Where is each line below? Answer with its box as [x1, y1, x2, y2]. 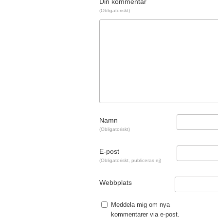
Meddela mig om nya [111, 200, 170, 208]
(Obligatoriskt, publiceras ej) [99, 157, 161, 163]
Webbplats [99, 178, 132, 186]
